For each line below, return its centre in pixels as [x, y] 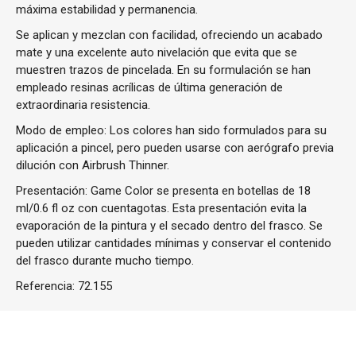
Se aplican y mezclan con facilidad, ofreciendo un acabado [169, 35]
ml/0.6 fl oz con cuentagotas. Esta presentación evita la [161, 208]
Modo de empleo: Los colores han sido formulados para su [171, 130]
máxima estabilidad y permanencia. [107, 10]
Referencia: [47, 286]
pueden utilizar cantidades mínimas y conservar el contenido [174, 243]
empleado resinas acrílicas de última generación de [149, 87]
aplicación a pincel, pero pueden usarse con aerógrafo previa [175, 148]
